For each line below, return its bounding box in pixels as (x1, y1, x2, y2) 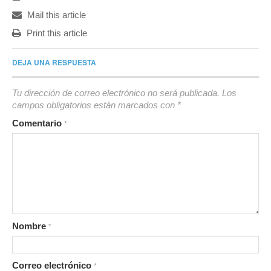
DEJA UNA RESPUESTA (12, 57, 96, 68)
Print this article (24, 28, 87, 38)
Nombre (12, 221, 48, 231)
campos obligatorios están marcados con (12, 100, 177, 110)
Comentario (12, 118, 64, 128)
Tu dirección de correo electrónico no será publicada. (12, 88, 220, 98)
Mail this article (25, 10, 86, 20)
